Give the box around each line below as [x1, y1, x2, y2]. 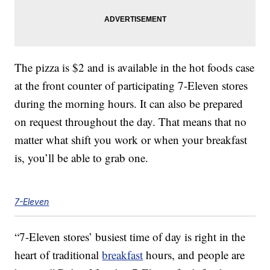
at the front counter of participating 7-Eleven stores [14, 78, 248, 93]
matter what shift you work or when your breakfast [14, 132, 248, 148]
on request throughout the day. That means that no [14, 114, 247, 130]
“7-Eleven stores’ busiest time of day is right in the [14, 229, 246, 245]
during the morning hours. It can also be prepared [14, 96, 243, 111]
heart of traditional [14, 247, 102, 263]
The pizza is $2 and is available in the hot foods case [14, 60, 255, 75]
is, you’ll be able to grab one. [14, 150, 149, 166]
